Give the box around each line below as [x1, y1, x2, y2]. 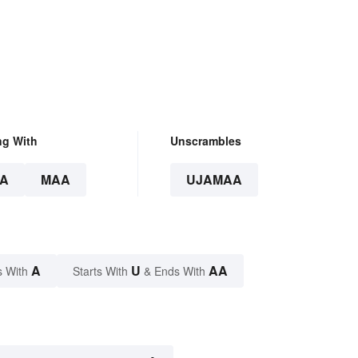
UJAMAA [185, 169, 242, 189]
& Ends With [141, 262, 209, 279]
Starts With [73, 262, 131, 279]
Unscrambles [169, 132, 241, 149]
